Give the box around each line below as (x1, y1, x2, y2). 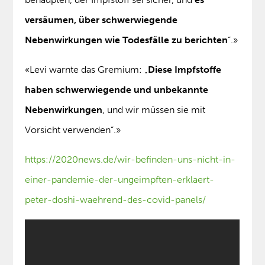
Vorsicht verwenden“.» (25, 124, 121, 136)
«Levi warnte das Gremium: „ (25, 64, 148, 76)
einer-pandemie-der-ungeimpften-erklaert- (25, 174, 215, 186)
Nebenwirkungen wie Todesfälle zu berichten (25, 34, 228, 46)
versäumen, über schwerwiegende (25, 14, 178, 26)
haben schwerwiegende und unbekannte (25, 84, 209, 96)
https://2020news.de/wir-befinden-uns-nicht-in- (25, 154, 236, 166)
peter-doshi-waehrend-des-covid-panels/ (25, 194, 206, 206)
